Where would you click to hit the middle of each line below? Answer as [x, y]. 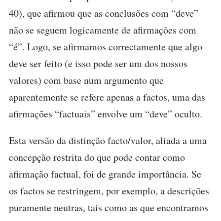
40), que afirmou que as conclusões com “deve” [104, 13]
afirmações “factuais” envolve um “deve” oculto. [106, 114]
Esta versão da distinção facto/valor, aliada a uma [108, 140]
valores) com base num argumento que [86, 80]
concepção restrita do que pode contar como [97, 157]
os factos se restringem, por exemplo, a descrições [109, 191]
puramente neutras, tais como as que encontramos [109, 207]
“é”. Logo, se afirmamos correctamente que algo [106, 47]
